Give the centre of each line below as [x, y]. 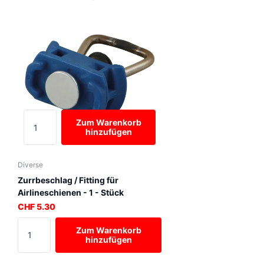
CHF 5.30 [37, 206]
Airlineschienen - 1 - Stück [71, 192]
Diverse [30, 164]
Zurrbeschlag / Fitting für [68, 180]
